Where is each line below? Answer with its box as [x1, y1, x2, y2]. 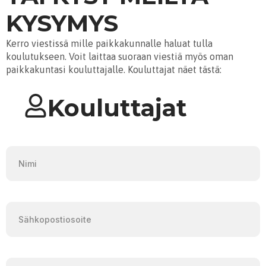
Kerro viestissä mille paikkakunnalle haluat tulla [6, 37, 213, 49]
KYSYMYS [6, 8, 118, 37]
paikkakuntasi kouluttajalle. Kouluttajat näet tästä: [6, 64, 221, 75]
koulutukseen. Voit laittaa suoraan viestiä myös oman [6, 50, 233, 62]
